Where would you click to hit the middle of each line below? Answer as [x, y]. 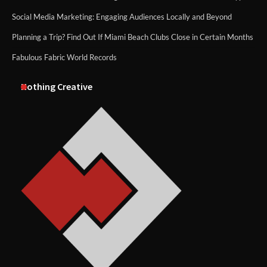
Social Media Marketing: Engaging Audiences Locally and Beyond [122, 17]
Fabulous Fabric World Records [64, 58]
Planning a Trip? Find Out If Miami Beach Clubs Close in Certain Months [133, 37]
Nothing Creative [57, 87]
